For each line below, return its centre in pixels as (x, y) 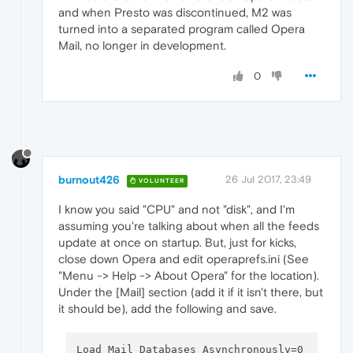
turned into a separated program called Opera (182, 29)
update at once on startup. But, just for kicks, (177, 243)
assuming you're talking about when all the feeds (189, 226)
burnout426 (89, 180)
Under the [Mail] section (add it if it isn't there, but (191, 292)
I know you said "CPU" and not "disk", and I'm (176, 210)
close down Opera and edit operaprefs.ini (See (184, 259)
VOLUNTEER (160, 180)
